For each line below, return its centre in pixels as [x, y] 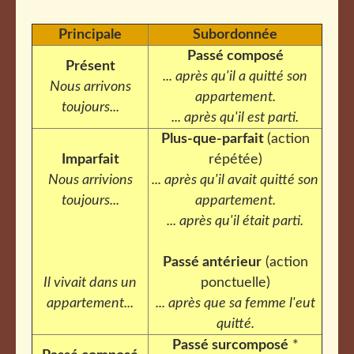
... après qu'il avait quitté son [235, 180]
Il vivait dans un [90, 283]
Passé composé [235, 56]
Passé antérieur [212, 262]
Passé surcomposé [230, 345]
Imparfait [90, 160]
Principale [90, 35]
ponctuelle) [235, 283]
